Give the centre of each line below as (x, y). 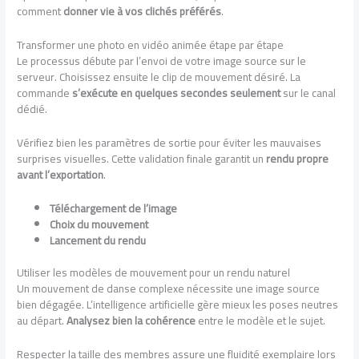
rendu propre (298, 158)
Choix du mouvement (99, 224)
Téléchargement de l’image (114, 208)
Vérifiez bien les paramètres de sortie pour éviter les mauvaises (169, 142)
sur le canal (309, 93)
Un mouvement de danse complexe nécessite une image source (169, 289)
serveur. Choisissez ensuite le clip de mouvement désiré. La (159, 77)
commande (45, 93)
